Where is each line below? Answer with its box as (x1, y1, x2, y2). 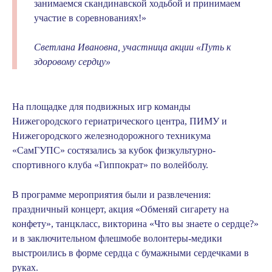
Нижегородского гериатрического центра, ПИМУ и (12, 116, 227, 126)
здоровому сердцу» (34, 56, 110, 67)
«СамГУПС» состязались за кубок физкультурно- (12, 145, 216, 155)
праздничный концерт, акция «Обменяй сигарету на (12, 204, 229, 214)
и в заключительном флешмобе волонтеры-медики (12, 233, 222, 243)
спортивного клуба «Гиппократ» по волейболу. (12, 160, 208, 170)
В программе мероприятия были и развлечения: (12, 189, 211, 200)
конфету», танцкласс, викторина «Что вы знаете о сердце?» (12, 219, 259, 229)
